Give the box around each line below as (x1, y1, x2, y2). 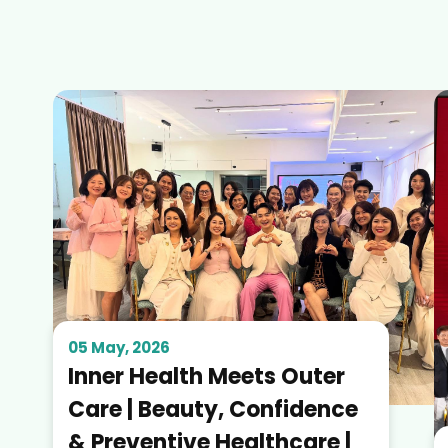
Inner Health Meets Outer (67, 360, 345, 392)
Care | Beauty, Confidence (67, 393, 358, 425)
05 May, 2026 (67, 336, 170, 358)
